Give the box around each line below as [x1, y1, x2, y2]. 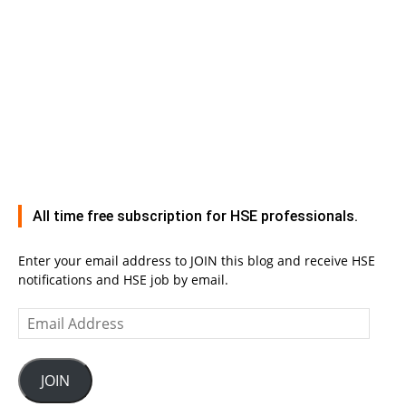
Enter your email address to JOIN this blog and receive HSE [18, 252, 375, 270]
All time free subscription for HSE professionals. [33, 208, 358, 226]
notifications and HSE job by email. [18, 271, 228, 289]
